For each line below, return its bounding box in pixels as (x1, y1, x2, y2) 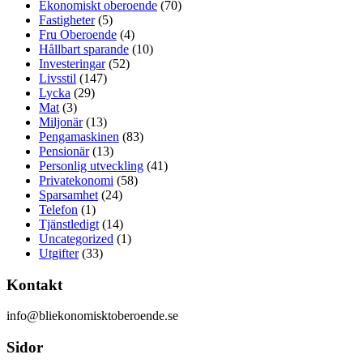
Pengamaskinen (39, 129, 119, 143)
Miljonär (39, 114, 83, 129)
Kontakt (6, 275, 62, 293)
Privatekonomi (39, 173, 113, 187)
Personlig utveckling (39, 158, 143, 173)
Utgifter (39, 246, 79, 260)
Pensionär (39, 143, 89, 158)
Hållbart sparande (39, 41, 129, 56)
